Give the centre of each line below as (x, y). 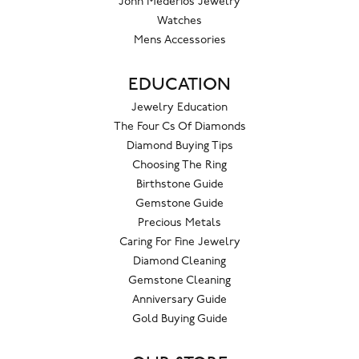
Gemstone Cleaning (179, 281)
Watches (179, 22)
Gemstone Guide (179, 204)
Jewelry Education (179, 108)
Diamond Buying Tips (179, 147)
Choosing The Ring (179, 166)
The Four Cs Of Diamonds (179, 127)
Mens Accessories (179, 41)
